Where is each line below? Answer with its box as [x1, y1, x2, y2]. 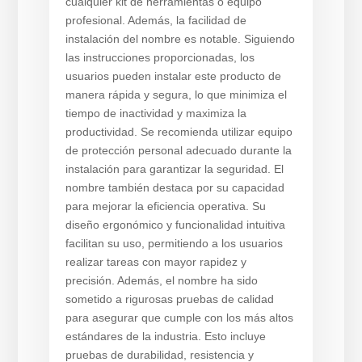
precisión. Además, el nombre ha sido [65, 274, 258, 287]
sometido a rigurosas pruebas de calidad [65, 293, 274, 305]
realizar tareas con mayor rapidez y [65, 255, 246, 268]
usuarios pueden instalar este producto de [65, 69, 281, 82]
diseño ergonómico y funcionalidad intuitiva [65, 218, 285, 231]
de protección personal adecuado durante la [65, 144, 292, 157]
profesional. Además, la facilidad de [65, 14, 246, 27]
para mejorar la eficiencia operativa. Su [65, 200, 266, 213]
